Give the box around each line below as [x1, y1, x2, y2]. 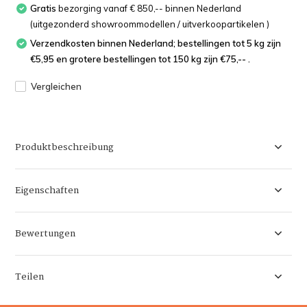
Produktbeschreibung [15, 139, 114, 155]
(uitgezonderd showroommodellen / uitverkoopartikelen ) [30, 18, 270, 29]
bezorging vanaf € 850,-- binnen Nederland [56, 2, 242, 14]
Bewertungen [15, 225, 76, 241]
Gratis [30, 2, 57, 14]
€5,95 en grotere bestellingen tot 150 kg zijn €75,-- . [30, 53, 251, 64]
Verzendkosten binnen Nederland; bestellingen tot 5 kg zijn [30, 37, 178, 49]
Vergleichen [31, 80, 82, 92]
